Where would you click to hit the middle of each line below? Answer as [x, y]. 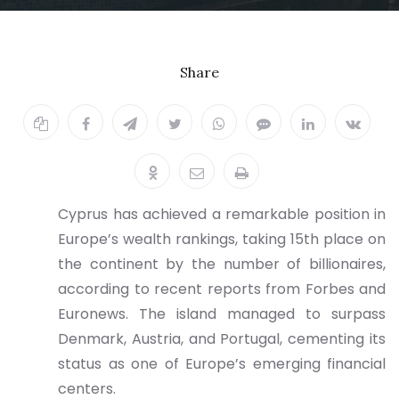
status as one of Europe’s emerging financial [222, 364]
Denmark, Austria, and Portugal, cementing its [222, 339]
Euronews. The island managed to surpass [222, 314]
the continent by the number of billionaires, [222, 264]
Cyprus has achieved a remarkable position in [222, 214]
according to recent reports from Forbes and [222, 289]
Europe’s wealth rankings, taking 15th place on [222, 239]
